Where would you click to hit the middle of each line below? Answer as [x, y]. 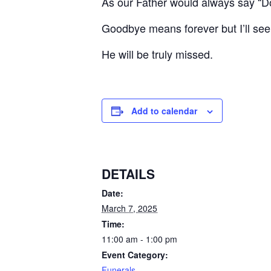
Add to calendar [164, 111]
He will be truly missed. [157, 54]
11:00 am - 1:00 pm [139, 239]
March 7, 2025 [129, 208]
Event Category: [135, 255]
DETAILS [128, 174]
